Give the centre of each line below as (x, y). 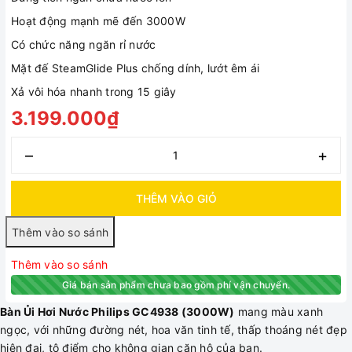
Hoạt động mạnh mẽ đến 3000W (98, 21)
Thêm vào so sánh (59, 264)
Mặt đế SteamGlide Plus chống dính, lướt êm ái (136, 68)
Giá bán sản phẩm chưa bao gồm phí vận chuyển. (176, 285)
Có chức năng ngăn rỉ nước (84, 44)
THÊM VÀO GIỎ (176, 198)
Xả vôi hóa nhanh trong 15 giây (94, 92)
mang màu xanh (279, 312)
